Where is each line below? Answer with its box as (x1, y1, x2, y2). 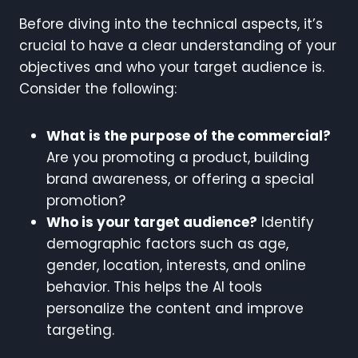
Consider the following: (19, 78, 177, 98)
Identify (257, 212, 314, 232)
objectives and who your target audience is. (19, 57, 324, 77)
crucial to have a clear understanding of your (19, 35, 336, 55)
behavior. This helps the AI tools (46, 276, 262, 296)
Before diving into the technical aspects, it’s (19, 14, 323, 34)
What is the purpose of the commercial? (46, 125, 331, 145)
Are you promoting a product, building (46, 147, 309, 167)
